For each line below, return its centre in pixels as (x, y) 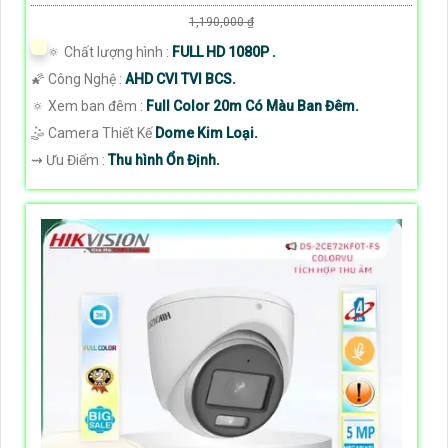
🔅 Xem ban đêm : (88, 105)
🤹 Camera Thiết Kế (93, 132)
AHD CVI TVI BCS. (180, 78)
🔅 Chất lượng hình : (109, 51)
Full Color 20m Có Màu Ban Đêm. (252, 105)
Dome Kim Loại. (206, 132)
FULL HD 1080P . (224, 51)
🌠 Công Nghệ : (78, 78)
